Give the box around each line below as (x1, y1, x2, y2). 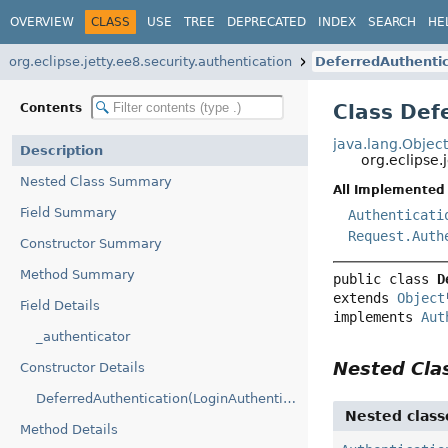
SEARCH (368, 14, 416, 29)
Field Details (20, 298, 100, 313)
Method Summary (20, 267, 135, 282)
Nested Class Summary (20, 174, 172, 189)
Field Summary (20, 205, 117, 220)
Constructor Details (20, 360, 145, 375)
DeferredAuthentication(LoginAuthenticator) (283, 391, 296, 406)
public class (333, 271, 438, 288)
